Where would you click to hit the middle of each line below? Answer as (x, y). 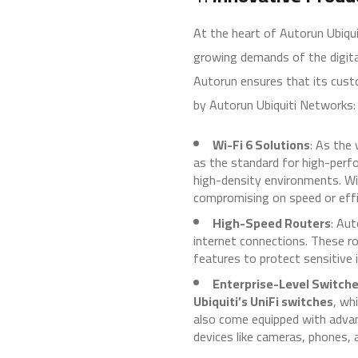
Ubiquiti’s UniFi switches (263, 301)
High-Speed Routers (272, 223)
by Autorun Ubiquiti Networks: (274, 104)
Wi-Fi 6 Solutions (261, 144)
